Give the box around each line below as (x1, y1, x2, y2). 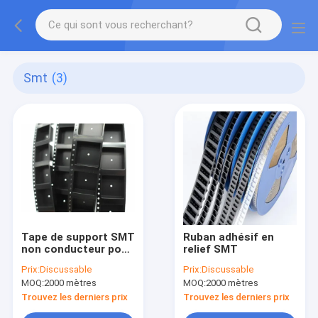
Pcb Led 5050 (21, 254, 92, 268)
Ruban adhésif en (183, 230, 275, 243)
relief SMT (183, 242, 238, 256)
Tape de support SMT (21, 230, 135, 243)
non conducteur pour (21, 242, 132, 256)
